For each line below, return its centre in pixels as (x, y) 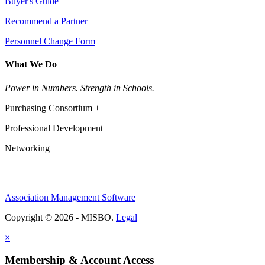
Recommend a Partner (46, 21)
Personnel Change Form (50, 41)
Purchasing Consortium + (52, 108)
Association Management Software (70, 197)
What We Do (31, 64)
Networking (27, 148)
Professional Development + (58, 128)
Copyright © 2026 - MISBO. (60, 217)
